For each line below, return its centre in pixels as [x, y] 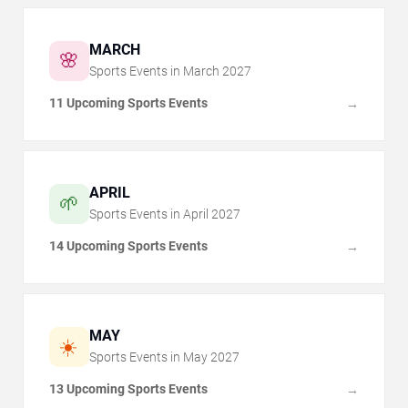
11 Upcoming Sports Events [128, 103]
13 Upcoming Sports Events [128, 389]
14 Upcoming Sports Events [128, 246]
